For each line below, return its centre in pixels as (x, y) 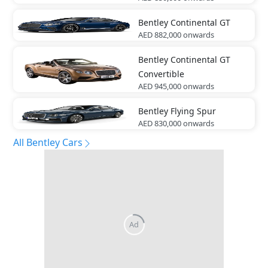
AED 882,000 (160, 35)
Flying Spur (193, 111)
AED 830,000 (160, 124)
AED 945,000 (160, 86)
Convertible (161, 74)
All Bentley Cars (48, 143)
